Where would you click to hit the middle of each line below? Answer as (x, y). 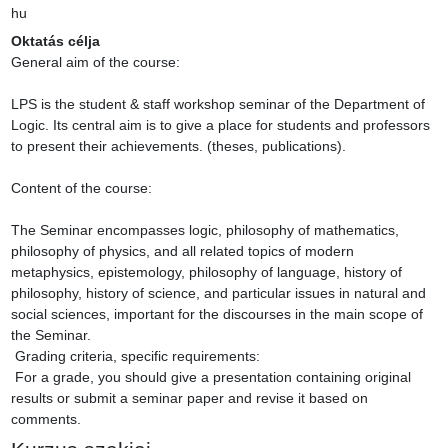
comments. (45, 419)
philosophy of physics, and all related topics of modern (182, 251)
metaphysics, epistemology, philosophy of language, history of (206, 272)
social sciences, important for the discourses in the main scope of (216, 314)
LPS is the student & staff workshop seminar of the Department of (217, 104)
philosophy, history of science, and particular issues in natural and (218, 293)
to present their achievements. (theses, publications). (178, 146)
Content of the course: (81, 188)
